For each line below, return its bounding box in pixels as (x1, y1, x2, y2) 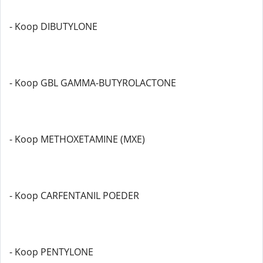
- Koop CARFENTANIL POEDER (9, 189, 139, 202)
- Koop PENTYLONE (9, 245, 93, 258)
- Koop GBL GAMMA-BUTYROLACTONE (9, 76, 176, 89)
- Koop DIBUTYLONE (9, 20, 97, 33)
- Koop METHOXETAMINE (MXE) (9, 133, 145, 146)
